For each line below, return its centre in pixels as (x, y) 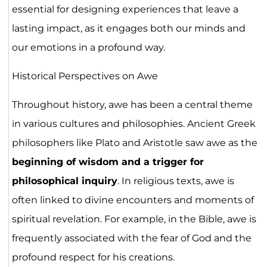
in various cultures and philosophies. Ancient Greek (133, 123)
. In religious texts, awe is (176, 181)
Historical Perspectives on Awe (85, 76)
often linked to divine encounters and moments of (133, 200)
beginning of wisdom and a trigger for (108, 162)
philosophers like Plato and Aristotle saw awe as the (134, 142)
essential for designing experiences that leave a (125, 9)
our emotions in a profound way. (88, 47)
